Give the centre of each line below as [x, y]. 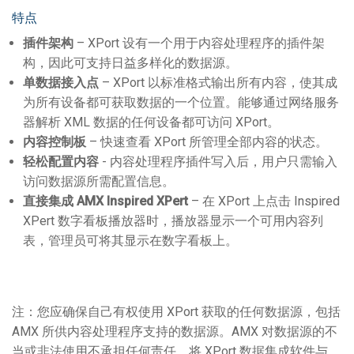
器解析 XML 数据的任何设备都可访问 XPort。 [151, 122]
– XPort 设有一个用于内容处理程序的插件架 [199, 43]
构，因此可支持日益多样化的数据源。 [130, 63]
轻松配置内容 [61, 162]
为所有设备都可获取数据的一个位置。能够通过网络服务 [181, 102]
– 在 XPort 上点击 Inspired [264, 201]
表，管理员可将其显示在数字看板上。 [130, 241]
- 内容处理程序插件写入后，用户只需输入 [218, 162]
